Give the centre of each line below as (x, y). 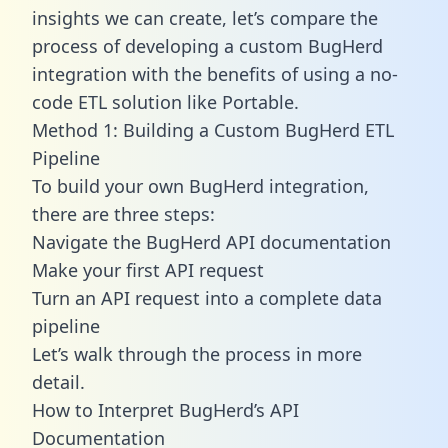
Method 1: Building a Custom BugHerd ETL (213, 129)
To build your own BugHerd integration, (200, 185)
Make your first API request (148, 269)
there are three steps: (123, 213)
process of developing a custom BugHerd (207, 45)
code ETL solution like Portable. (165, 101)
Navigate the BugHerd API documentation (211, 241)
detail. (58, 381)
